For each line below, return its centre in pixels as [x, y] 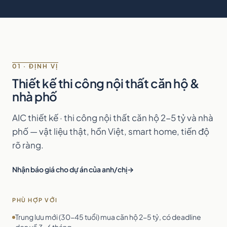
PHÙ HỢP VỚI [35, 200]
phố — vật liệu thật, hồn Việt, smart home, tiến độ [111, 131]
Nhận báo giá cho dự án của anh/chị [70, 169]
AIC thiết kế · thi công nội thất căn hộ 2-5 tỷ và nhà [113, 118]
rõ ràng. [28, 145]
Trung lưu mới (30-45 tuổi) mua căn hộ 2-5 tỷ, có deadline [108, 217]
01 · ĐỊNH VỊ [35, 66]
